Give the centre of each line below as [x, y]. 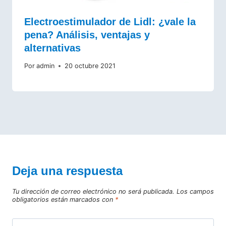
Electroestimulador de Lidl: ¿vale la [110, 22]
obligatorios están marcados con [64, 199]
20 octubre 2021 [90, 66]
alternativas [52, 48]
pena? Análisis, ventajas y [87, 35]
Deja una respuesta [67, 171]
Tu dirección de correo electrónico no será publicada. [93, 191]
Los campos [195, 191]
